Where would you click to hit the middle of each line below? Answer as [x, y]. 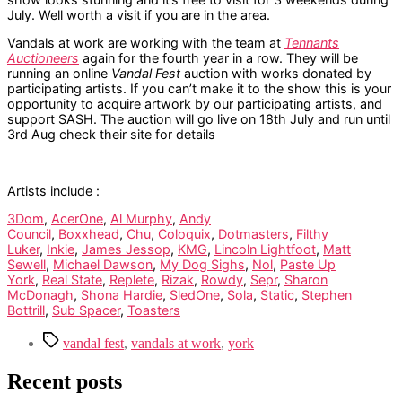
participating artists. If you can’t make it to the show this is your [199, 89]
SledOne [195, 295]
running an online [59, 74]
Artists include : [53, 190]
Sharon [306, 280]
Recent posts [65, 382]
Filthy [312, 234]
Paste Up [308, 265]
